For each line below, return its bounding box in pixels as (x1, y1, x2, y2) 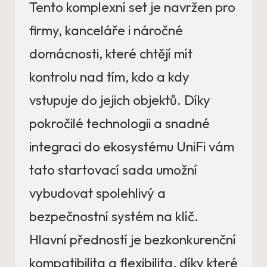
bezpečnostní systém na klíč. (29, 208, 198, 225)
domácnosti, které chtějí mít (29, 45, 193, 63)
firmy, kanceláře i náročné (29, 22, 183, 39)
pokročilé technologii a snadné (29, 115, 210, 132)
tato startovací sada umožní (29, 162, 197, 179)
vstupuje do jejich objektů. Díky (29, 92, 210, 109)
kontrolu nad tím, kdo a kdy (29, 69, 190, 86)
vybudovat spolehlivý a (29, 185, 166, 202)
